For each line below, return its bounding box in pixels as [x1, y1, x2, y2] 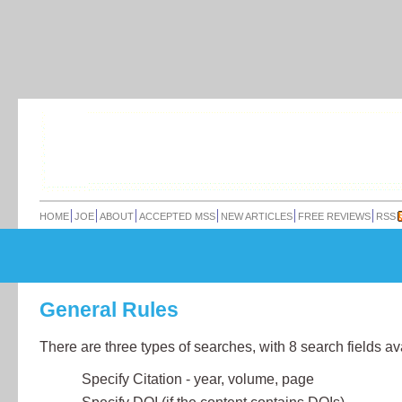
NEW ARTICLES [221, 211, 293, 222]
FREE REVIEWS [298, 211, 371, 222]
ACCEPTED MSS [139, 211, 215, 222]
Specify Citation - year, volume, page [82, 371, 315, 387]
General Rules [39, 298, 179, 321]
